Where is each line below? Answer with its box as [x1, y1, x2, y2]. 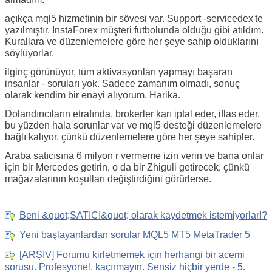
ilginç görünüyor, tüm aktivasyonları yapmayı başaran [5, 67, 233, 77]
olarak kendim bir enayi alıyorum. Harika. [5, 90, 180, 100]
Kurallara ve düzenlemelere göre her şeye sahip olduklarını [5, 36, 259, 47]
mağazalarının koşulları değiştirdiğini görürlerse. [5, 174, 211, 184]
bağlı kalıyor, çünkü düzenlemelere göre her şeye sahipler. [5, 132, 254, 142]
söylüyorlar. [5, 48, 54, 58]
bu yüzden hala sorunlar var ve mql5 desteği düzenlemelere [5, 120, 262, 131]
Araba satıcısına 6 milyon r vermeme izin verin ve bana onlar [5, 151, 263, 161]
